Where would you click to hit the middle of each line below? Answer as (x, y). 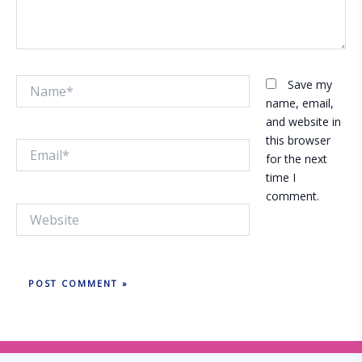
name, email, (300, 103)
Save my (310, 85)
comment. (293, 196)
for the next (297, 159)
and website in (303, 122)
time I (281, 178)
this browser (298, 141)
